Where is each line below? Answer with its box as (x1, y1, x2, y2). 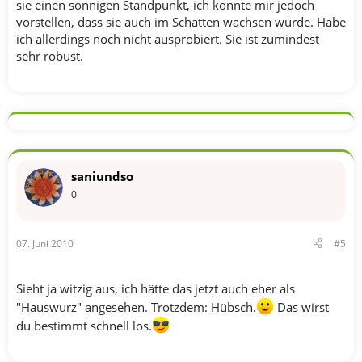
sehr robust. (16, 48, 83, 64)
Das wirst (274, 298, 329, 315)
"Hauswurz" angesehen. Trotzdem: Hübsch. (16, 298, 256, 315)
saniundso (71, 168, 133, 184)
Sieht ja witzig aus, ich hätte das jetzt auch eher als (16, 280, 295, 297)
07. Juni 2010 (16, 236, 74, 250)
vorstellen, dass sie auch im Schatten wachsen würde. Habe (16, 14, 346, 30)
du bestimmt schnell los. (16, 317, 152, 334)
